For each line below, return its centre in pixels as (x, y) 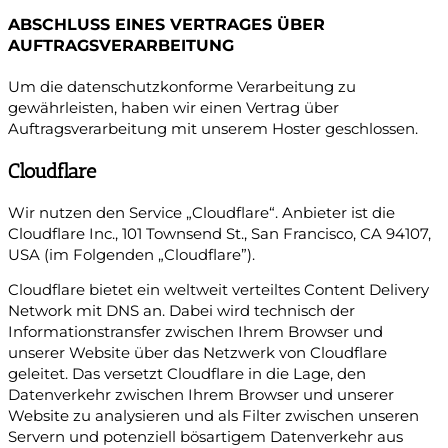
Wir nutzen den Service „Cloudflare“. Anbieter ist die (201, 212)
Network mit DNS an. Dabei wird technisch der (181, 311)
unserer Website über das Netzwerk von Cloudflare (197, 353)
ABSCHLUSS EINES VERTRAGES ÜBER (166, 23)
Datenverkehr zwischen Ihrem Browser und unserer (201, 395)
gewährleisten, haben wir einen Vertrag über (173, 108)
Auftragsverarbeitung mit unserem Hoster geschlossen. (213, 129)
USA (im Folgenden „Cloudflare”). (131, 254)
